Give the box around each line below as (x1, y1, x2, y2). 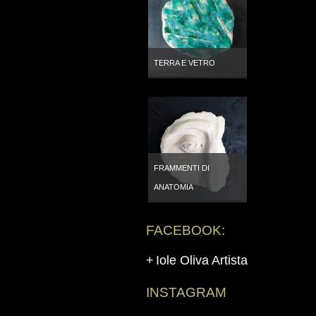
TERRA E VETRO (154, 59, 215, 67)
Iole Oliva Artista (156, 253, 248, 267)
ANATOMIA (154, 183, 193, 191)
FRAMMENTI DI (154, 164, 209, 172)
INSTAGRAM (146, 285, 226, 300)
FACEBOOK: (146, 223, 225, 238)
